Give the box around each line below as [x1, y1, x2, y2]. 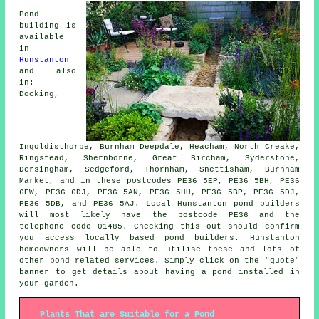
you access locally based [19, 233, 165, 242]
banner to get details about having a [19, 267, 213, 276]
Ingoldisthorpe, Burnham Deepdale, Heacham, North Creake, [19, 142, 300, 151]
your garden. [19, 278, 80, 288]
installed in [232, 267, 300, 276]
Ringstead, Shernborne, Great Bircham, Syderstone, [19, 153, 300, 162]
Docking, [19, 89, 60, 98]
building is [19, 21, 76, 30]
